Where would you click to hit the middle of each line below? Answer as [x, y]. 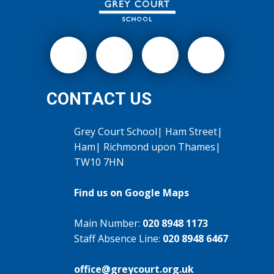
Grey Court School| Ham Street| [149, 131]
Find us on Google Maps [131, 192]
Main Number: [108, 223]
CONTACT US [99, 98]
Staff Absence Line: [118, 238]
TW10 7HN [99, 162]
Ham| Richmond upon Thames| [148, 146]
